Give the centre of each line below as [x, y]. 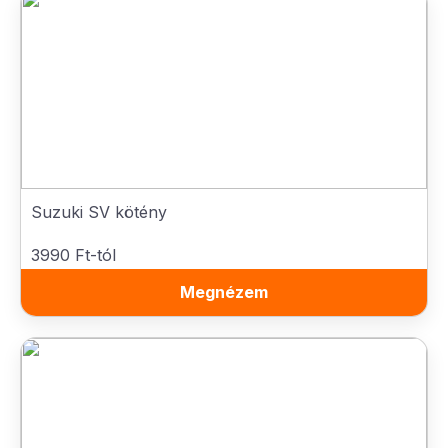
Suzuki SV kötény [99, 212]
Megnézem [224, 292]
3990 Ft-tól [73, 255]
